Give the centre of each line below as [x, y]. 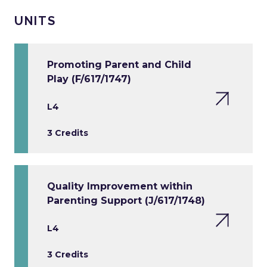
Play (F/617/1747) [89, 79]
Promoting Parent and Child [119, 65]
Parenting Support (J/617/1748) [126, 201]
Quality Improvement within [120, 187]
